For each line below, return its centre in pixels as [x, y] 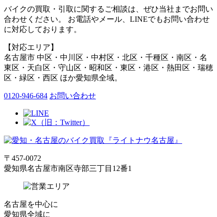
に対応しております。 [43, 29]
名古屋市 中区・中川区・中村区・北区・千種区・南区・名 [106, 57]
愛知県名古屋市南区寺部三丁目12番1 [68, 168]
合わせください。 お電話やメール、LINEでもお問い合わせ [107, 19]
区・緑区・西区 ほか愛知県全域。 [63, 77]
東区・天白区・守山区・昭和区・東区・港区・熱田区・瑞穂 [108, 67]
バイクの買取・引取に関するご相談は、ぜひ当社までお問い [108, 9]
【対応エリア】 [31, 47]
